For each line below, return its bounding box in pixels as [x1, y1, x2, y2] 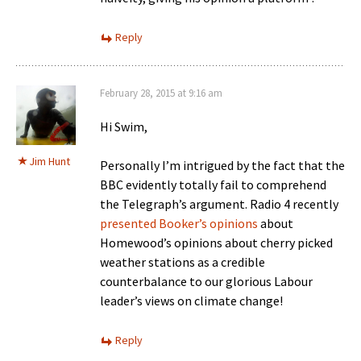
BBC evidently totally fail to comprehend [100, 176, 326, 193]
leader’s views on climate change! [100, 292, 283, 309]
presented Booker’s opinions [100, 214, 258, 231]
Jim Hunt [29, 153, 70, 168]
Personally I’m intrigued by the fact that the [100, 156, 345, 173]
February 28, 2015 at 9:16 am [100, 85, 222, 100]
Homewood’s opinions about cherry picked [100, 234, 333, 251]
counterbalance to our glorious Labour [100, 272, 313, 289]
